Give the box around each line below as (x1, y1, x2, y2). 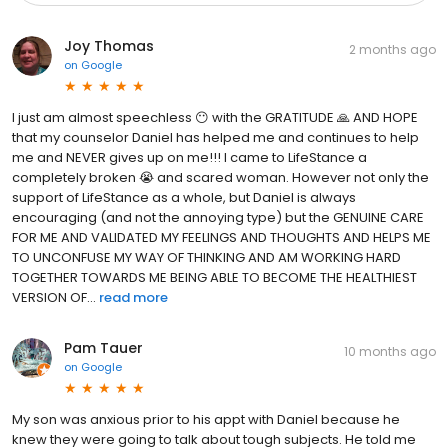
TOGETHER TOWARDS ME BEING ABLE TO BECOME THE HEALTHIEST (12, 268, 417, 288)
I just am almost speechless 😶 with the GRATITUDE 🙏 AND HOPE (12, 108, 418, 128)
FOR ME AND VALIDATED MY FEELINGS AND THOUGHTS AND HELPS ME (12, 228, 431, 248)
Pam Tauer (64, 338, 143, 359)
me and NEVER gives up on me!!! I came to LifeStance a (12, 148, 367, 168)
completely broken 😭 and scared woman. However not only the (12, 168, 429, 188)
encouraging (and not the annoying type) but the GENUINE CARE (12, 208, 424, 228)
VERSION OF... (12, 288, 96, 308)
